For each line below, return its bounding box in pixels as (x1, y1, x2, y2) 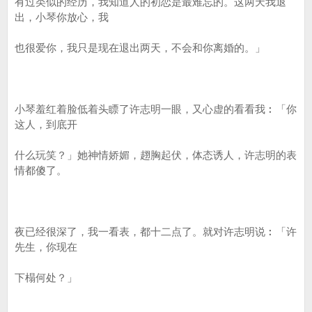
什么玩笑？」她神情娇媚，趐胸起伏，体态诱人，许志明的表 (15, 149, 297, 161)
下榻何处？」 (15, 272, 77, 283)
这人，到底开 (15, 118, 77, 130)
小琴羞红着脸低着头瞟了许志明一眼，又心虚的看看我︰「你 (15, 103, 297, 115)
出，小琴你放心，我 (15, 11, 109, 23)
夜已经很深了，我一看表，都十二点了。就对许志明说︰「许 (15, 226, 297, 237)
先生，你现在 (15, 241, 77, 253)
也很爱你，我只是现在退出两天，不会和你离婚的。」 (15, 42, 265, 54)
